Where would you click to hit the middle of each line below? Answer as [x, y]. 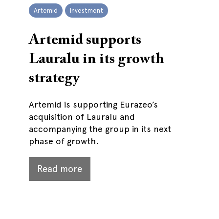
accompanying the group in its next [100, 129]
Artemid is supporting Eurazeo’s [93, 104]
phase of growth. [64, 141]
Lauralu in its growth [97, 60]
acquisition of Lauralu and [82, 117]
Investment [87, 11]
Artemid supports [85, 41]
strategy [54, 79]
